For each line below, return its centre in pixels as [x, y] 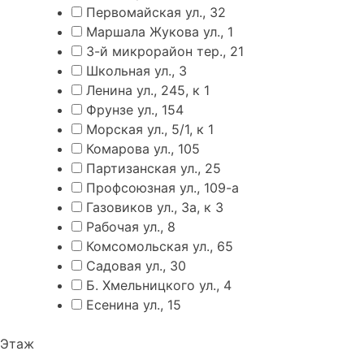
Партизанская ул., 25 [154, 169]
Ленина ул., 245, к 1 [148, 91]
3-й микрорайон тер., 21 [165, 52]
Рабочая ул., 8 [131, 227]
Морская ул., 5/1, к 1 [150, 130]
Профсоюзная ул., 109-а [162, 188]
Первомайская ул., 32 [156, 13]
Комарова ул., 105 [143, 149]
